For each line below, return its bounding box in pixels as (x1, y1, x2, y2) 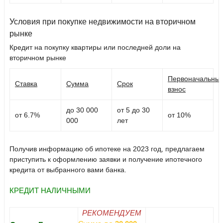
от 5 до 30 (117, 106, 150, 114)
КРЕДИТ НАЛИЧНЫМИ (9, 186, 91, 195)
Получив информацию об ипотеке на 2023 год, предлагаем (9, 145, 205, 153)
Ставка (15, 80, 37, 88)
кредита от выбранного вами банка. (9, 166, 126, 174)
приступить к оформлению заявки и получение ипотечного (9, 155, 202, 164)
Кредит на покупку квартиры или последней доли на (9, 43, 181, 52)
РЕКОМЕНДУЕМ (82, 209, 141, 218)
